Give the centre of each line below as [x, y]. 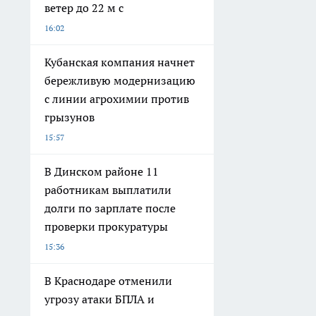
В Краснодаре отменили [108, 281]
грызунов [69, 117]
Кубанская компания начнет [120, 62]
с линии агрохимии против [117, 99]
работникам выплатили [108, 190]
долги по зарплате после [110, 208]
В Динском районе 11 [102, 172]
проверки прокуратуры [106, 227]
